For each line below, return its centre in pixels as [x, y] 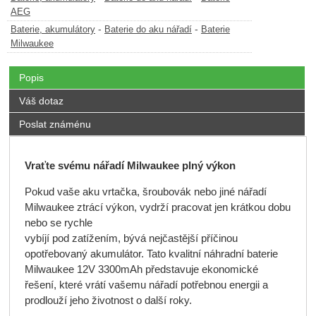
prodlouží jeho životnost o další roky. [108, 300]
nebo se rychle [58, 223]
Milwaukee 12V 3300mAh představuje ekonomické [141, 269]
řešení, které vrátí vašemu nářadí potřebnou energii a [146, 285]
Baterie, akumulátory [53, 30]
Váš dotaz [41, 101]
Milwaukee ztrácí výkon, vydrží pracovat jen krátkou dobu [157, 207]
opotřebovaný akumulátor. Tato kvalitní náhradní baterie [151, 254]
